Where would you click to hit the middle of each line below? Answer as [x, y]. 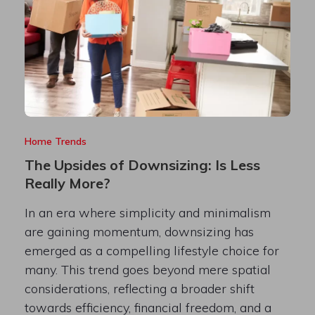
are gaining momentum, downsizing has [139, 232]
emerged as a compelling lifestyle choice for [152, 251]
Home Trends [55, 142]
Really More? [67, 184]
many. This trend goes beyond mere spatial [147, 270]
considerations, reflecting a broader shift [139, 289]
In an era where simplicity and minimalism [147, 213]
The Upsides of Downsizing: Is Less [142, 165]
